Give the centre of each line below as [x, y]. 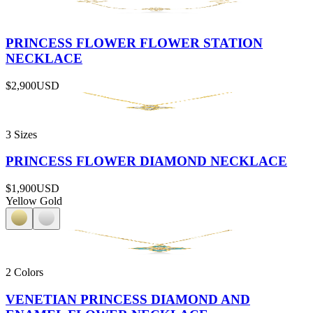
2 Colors [24, 272]
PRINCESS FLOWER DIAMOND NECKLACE [146, 161]
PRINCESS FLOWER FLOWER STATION [134, 43]
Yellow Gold [34, 201]
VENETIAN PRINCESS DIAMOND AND [128, 299]
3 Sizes [21, 134]
